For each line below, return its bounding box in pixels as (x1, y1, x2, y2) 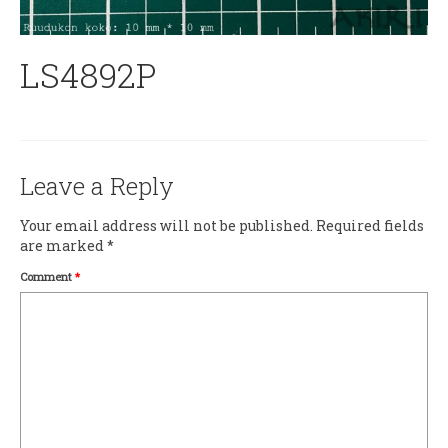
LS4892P (20, 52, 157, 97)
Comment (20, 269, 75, 284)
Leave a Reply (20, 170, 174, 202)
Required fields (316, 216, 424, 235)
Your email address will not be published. (20, 216, 313, 235)
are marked (20, 236, 107, 255)
